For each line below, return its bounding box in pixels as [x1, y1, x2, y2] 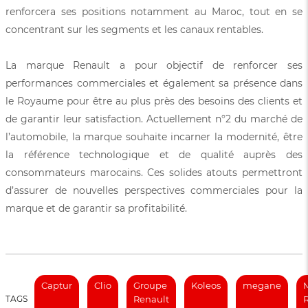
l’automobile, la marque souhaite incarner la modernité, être [5, 130, 302, 143]
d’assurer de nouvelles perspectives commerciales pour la [5, 184, 302, 197]
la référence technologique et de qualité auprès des [5, 148, 302, 161]
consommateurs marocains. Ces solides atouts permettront [5, 166, 302, 179]
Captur [41, 279, 72, 291]
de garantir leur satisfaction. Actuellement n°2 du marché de [5, 112, 302, 125]
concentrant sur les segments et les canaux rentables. [5, 23, 263, 36]
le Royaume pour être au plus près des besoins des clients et [5, 94, 302, 107]
